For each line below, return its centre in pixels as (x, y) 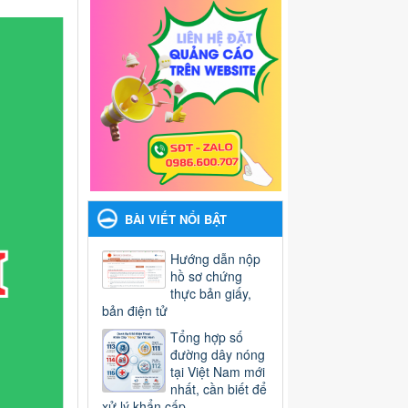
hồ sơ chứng (206, 276)
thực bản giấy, (211, 294)
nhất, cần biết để (219, 389)
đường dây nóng (218, 355)
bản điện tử (135, 311)
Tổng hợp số (207, 337)
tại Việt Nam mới (218, 372)
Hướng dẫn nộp (215, 259)
